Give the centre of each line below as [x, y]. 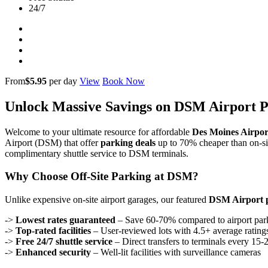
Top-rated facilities [53, 231]
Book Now [124, 81]
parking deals [128, 142]
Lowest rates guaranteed [66, 220]
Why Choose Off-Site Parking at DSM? [102, 176]
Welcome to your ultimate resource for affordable [98, 132]
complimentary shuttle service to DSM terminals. [97, 153]
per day [62, 81]
